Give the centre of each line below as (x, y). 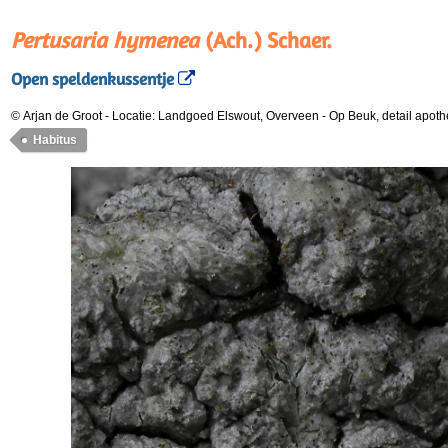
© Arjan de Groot (56, 116)
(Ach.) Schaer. (265, 40)
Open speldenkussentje (92, 79)
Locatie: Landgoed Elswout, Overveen (217, 116)
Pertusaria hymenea (105, 40)
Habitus (55, 140)
